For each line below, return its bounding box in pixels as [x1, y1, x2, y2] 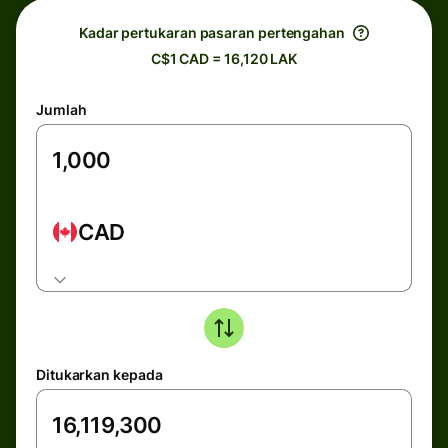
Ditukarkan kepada [36, 366, 163, 383]
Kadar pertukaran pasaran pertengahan [79, 24, 345, 41]
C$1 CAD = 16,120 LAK [150, 50, 298, 67]
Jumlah [36, 101, 87, 118]
